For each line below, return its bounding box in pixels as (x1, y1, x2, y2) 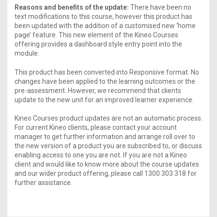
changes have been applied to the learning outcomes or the (15, 77, 195, 85)
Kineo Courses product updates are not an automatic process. (15, 114, 202, 123)
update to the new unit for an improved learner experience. (15, 95, 194, 104)
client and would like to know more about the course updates (15, 160, 199, 169)
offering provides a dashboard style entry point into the (15, 40, 182, 48)
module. (15, 49, 39, 58)
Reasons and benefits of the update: (15, 3, 129, 12)
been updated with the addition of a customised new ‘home (15, 22, 196, 30)
